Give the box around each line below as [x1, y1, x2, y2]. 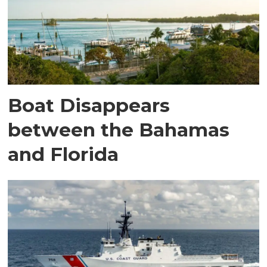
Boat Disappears [8, 94, 170, 117]
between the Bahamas [8, 118, 230, 142]
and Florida [8, 142, 119, 166]
